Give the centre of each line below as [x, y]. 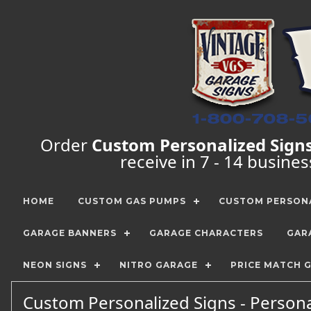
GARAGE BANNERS [70, 233]
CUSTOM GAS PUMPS [132, 201]
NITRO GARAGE [159, 265]
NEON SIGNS [55, 265]
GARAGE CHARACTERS [206, 233]
